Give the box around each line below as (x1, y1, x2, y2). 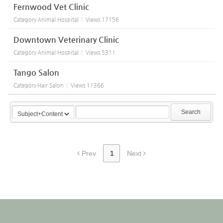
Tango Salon (13, 68, 59, 77)
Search (181, 109, 201, 115)
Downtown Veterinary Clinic (13, 35, 119, 44)
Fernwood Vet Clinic (13, 2, 89, 11)
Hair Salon (37, 82, 64, 89)
